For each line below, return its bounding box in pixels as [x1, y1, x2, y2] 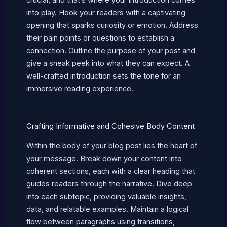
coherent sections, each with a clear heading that [26, 167, 195, 176]
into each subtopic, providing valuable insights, [26, 192, 186, 202]
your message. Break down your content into [26, 154, 182, 164]
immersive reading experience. [26, 84, 133, 93]
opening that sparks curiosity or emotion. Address [26, 20, 198, 30]
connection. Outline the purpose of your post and [26, 46, 195, 55]
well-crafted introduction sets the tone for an [26, 71, 181, 81]
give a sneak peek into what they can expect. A [26, 58, 190, 68]
